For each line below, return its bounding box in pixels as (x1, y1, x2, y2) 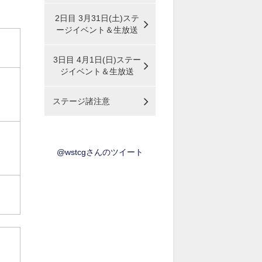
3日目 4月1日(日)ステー (53, 55, 141, 64)
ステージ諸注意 (53, 96, 110, 106)
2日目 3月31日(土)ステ (55, 13, 139, 23)
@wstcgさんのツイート (57, 147, 143, 157)
